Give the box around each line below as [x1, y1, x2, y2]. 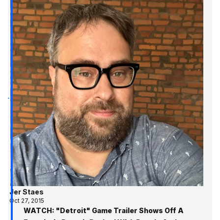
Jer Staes [9, 187, 44, 196]
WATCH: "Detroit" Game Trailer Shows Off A [24, 206, 184, 215]
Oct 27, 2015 [9, 196, 45, 204]
